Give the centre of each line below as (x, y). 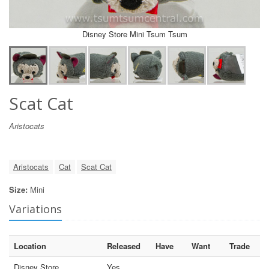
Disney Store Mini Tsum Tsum (134, 34)
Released (124, 246)
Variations (35, 209)
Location (30, 246)
